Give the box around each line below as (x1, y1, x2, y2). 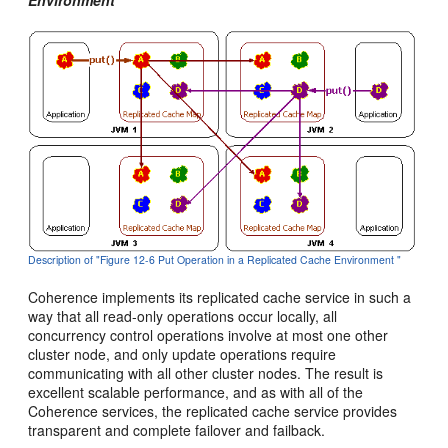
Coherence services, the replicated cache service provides (28, 401, 398, 422)
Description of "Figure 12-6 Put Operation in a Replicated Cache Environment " (28, 252, 402, 268)
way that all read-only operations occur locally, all (28, 306, 338, 327)
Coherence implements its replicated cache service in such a (28, 287, 412, 308)
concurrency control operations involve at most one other (28, 325, 389, 346)
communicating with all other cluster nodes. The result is (28, 363, 384, 384)
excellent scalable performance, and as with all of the (28, 382, 364, 403)
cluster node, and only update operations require (28, 344, 337, 365)
